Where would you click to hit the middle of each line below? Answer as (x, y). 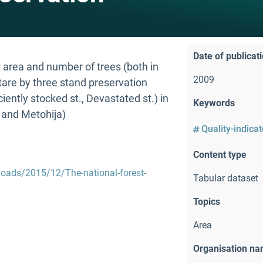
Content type (220, 154)
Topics (207, 201)
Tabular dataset (226, 178)
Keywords (214, 103)
